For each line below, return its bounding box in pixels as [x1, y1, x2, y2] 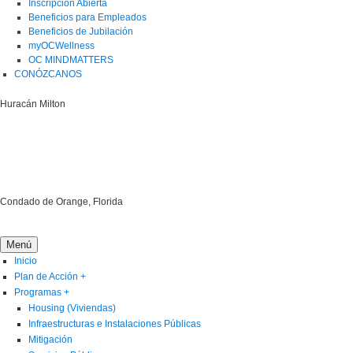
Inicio [14, 255, 37, 266]
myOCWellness [28, 39, 95, 51]
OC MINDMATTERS [28, 54, 113, 65]
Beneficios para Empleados [28, 11, 147, 23]
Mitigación [28, 333, 72, 345]
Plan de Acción [14, 270, 80, 282]
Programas [14, 286, 64, 298]
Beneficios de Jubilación [28, 25, 133, 37]
